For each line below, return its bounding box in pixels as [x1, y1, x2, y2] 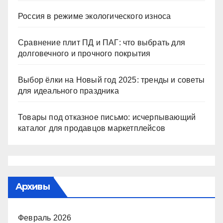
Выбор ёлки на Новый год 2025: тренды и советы [18, 75, 205, 84]
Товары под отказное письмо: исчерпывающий [18, 112, 196, 121]
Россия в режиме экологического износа [18, 11, 171, 20]
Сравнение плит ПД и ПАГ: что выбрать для [18, 38, 186, 47]
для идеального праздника [18, 86, 119, 95]
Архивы [15, 181, 50, 193]
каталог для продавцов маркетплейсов [18, 123, 165, 132]
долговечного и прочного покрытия [18, 49, 151, 58]
